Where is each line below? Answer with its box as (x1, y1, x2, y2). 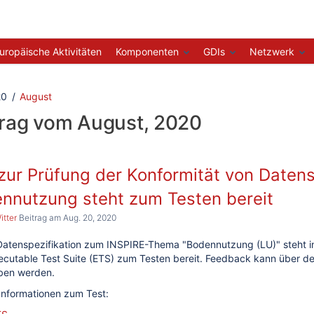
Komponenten (116, 46, 179, 57)
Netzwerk (250, 46, 294, 57)
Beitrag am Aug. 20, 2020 (17, 212, 116, 223)
